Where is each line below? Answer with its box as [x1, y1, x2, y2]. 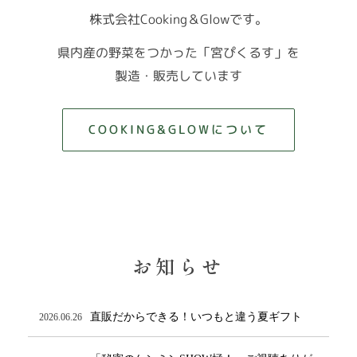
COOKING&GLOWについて [88, 121, 269, 139]
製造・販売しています [115, 66, 242, 84]
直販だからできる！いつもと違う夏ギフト [90, 310, 302, 323]
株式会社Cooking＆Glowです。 [89, 10, 268, 28]
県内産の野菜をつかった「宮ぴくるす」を [57, 43, 300, 61]
